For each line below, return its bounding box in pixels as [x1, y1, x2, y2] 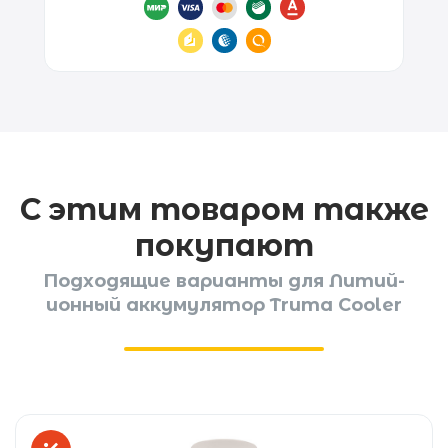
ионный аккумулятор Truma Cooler [46, 293, 402, 316]
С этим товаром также [19, 190, 429, 228]
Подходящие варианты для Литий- [43, 269, 405, 292]
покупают [134, 226, 314, 264]
